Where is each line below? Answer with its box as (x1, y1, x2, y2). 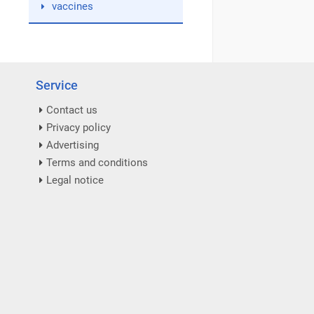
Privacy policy (46, 121, 111, 134)
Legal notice (46, 174, 104, 186)
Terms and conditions (46, 156, 148, 169)
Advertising (46, 139, 99, 151)
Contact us (46, 104, 97, 116)
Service (36, 78, 78, 93)
